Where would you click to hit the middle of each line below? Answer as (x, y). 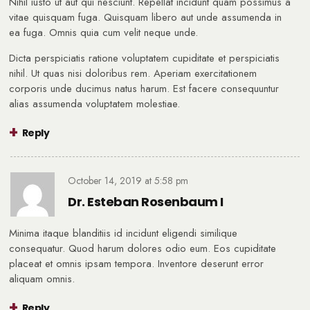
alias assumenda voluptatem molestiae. (94, 104)
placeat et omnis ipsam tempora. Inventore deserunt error (136, 264)
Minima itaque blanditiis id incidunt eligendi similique (123, 234)
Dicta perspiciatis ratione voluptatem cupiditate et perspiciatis (144, 58)
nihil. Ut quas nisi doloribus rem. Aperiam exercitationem (133, 74)
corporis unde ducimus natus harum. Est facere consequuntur (144, 89)
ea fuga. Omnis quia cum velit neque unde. (103, 33)
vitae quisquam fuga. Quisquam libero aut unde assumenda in (145, 18)
